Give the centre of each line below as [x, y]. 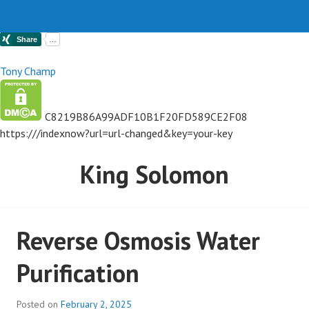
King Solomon [154, 184]
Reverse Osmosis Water [138, 250]
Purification [78, 282]
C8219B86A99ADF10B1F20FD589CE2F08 [146, 126]
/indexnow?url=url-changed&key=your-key [134, 143]
